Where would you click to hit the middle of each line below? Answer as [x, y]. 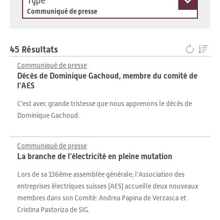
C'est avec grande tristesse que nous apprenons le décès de [105, 104]
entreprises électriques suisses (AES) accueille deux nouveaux [108, 186]
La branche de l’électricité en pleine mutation [95, 156]
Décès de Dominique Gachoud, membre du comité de [107, 76]
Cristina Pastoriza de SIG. [54, 210]
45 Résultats [34, 49]
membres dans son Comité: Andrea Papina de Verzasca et [102, 198]
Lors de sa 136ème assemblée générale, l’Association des [101, 174]
